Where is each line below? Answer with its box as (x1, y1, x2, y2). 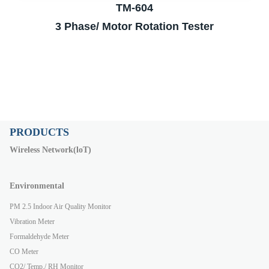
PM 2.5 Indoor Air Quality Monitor (10, 202, 111, 211)
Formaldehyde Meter (10, 232, 69, 241)
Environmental (10, 181, 64, 190)
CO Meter (10, 247, 38, 256)
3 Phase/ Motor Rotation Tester (55, 20, 214, 32)
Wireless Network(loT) (10, 145, 91, 154)
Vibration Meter (10, 217, 55, 226)
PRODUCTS (10, 125, 69, 138)
